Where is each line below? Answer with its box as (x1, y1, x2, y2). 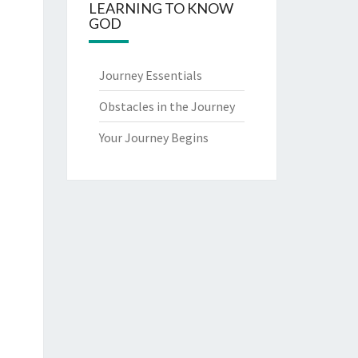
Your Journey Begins (98, 129, 209, 145)
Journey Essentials (98, 67, 202, 83)
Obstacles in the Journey (98, 98, 235, 114)
